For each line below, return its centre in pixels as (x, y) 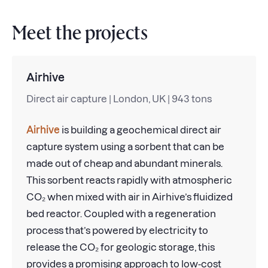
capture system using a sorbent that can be (125, 147)
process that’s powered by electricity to (117, 231)
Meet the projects (80, 32)
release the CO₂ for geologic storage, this (121, 247)
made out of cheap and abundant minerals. (124, 164)
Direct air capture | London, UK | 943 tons (119, 99)
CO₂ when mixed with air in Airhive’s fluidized (130, 197)
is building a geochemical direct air (141, 130)
